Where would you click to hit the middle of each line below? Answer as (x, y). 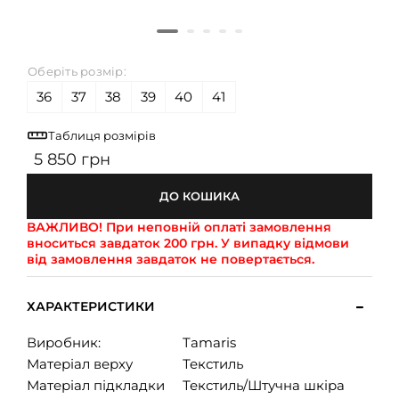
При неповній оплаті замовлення (217, 228)
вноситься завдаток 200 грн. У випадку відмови (188, 244)
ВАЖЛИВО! (65, 228)
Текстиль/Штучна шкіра (264, 386)
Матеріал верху (80, 364)
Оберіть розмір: (77, 72)
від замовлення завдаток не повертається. (171, 260)
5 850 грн (72, 160)
